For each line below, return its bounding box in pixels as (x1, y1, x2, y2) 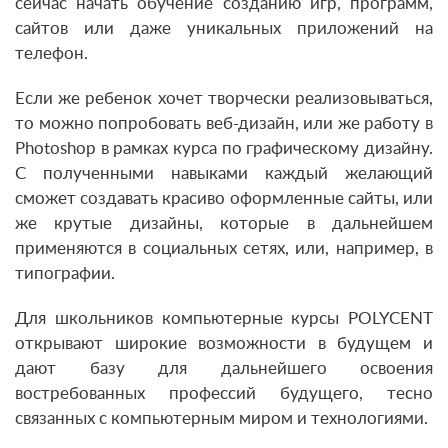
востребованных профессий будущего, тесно (15, 385, 433, 403)
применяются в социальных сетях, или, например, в (15, 240, 433, 258)
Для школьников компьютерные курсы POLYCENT (15, 310, 433, 328)
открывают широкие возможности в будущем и (15, 335, 433, 353)
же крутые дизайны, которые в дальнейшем (15, 215, 433, 233)
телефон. (15, 45, 88, 63)
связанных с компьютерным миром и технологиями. (15, 410, 428, 428)
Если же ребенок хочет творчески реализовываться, (15, 90, 433, 108)
